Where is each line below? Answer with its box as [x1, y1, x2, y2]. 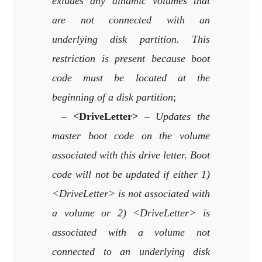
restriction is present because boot [52, 53, 210, 64]
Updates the [156, 111, 210, 122]
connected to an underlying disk [52, 246, 210, 257]
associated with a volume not [52, 226, 210, 238]
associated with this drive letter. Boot [52, 149, 210, 161]
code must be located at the [52, 72, 210, 84]
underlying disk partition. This [52, 33, 210, 45]
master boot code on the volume [52, 130, 210, 142]
